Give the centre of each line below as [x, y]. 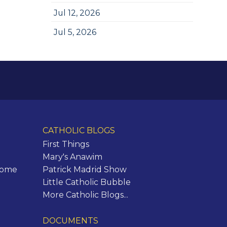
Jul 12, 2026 [77, 13]
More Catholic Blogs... [85, 195]
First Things [66, 144]
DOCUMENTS [70, 221]
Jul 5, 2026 [75, 32]
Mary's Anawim [72, 157]
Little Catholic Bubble [86, 182]
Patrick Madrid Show [84, 169]
